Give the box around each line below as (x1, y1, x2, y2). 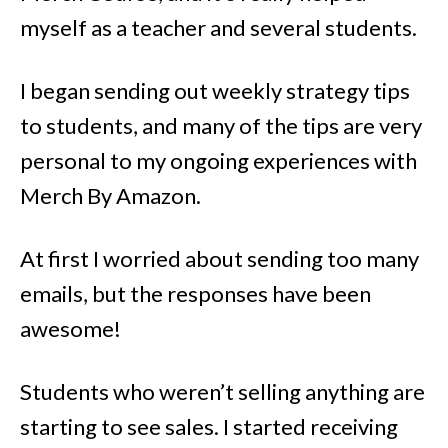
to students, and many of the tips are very (20, 111, 422, 139)
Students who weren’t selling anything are (20, 377, 425, 405)
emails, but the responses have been (20, 279, 371, 307)
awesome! (20, 314, 121, 342)
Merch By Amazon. (20, 181, 201, 209)
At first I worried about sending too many (20, 244, 419, 272)
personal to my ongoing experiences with (20, 146, 417, 174)
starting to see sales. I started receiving (20, 412, 398, 440)
